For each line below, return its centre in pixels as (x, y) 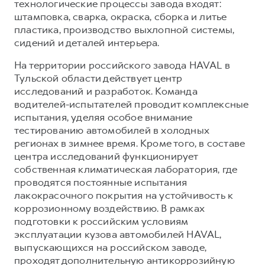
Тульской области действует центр (98, 78)
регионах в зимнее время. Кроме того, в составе (130, 143)
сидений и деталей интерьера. (87, 42)
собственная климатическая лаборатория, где (126, 169)
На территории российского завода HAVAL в (122, 65)
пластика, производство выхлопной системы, (125, 29)
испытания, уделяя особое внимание (104, 117)
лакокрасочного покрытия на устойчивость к (124, 195)
